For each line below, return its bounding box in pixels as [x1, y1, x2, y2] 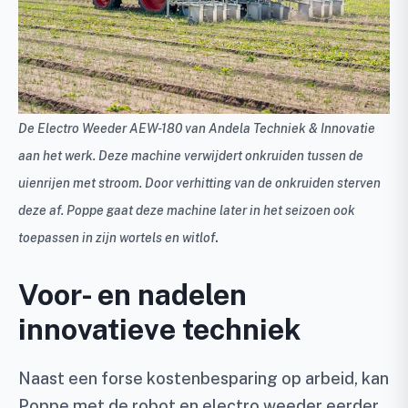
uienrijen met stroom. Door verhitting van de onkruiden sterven [18, 176, 381, 190]
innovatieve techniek [18, 312, 301, 346]
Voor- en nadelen [18, 278, 247, 311]
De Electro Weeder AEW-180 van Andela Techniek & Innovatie [18, 121, 375, 136]
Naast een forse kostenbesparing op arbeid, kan [18, 369, 389, 388]
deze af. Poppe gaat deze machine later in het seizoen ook [18, 203, 355, 218]
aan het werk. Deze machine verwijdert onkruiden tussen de [18, 148, 363, 163]
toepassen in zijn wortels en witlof [18, 230, 215, 245]
